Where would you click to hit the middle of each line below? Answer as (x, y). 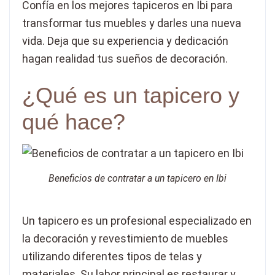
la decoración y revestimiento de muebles (125, 239)
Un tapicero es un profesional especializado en (137, 221)
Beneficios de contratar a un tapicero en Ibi (137, 179)
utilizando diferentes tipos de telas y (112, 257)
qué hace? (74, 122)
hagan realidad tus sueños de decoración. (125, 58)
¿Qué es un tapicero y (131, 95)
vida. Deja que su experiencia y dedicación (125, 41)
